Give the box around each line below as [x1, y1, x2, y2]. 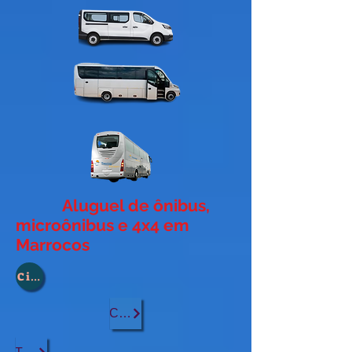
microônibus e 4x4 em [16, 215, 189, 235]
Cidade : [17, 269, 68, 284]
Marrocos [16, 235, 90, 255]
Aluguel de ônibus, [16, 196, 210, 215]
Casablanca [118, 306, 131, 320]
